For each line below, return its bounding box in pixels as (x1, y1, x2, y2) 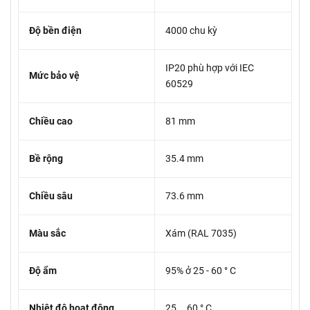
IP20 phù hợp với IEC (165, 62, 254, 74)
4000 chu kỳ (165, 25, 217, 37)
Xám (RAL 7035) (165, 228, 237, 239)
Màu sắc (29, 228, 66, 239)
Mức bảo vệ (29, 70, 80, 82)
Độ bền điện (29, 25, 82, 37)
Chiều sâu (29, 190, 73, 202)
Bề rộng (29, 153, 63, 165)
